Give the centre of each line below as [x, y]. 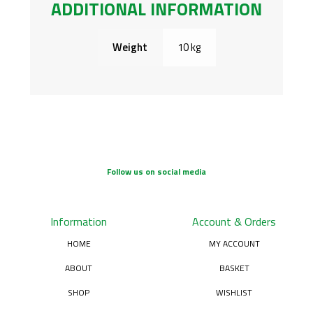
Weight [130, 48]
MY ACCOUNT [234, 244]
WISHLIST [234, 293]
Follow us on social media [156, 172]
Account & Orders [234, 222]
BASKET [234, 268]
